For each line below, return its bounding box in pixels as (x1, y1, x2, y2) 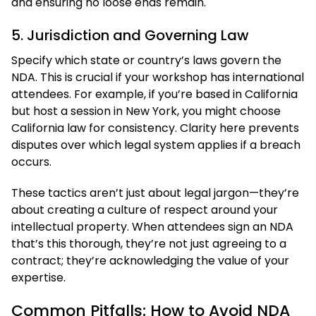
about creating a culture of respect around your (11, 201, 278, 218)
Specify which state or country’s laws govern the (11, 51, 281, 68)
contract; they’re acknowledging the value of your (11, 252, 289, 269)
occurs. (11, 153, 51, 170)
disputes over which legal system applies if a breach (11, 136, 300, 153)
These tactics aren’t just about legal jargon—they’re (11, 184, 299, 201)
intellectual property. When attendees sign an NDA (11, 218, 293, 235)
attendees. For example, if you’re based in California (11, 85, 298, 102)
